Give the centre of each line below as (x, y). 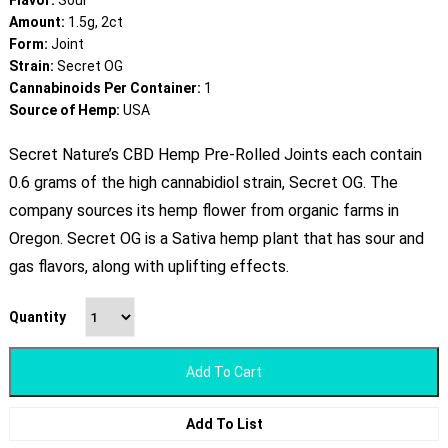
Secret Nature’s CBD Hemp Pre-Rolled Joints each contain (215, 155)
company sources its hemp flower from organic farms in (203, 211)
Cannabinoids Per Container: (106, 88)
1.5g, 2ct (95, 22)
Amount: (38, 22)
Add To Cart (224, 372)
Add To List (224, 424)
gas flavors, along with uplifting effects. (148, 267)
